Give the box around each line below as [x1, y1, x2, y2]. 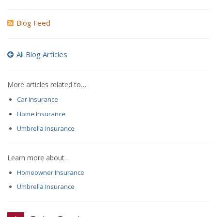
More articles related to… [7, 80, 86, 89]
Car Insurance [16, 95, 58, 104]
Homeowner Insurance [16, 168, 84, 177]
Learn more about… [7, 153, 70, 162]
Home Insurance [16, 109, 65, 118]
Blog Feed [16, 18, 50, 28]
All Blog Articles [16, 49, 67, 59]
